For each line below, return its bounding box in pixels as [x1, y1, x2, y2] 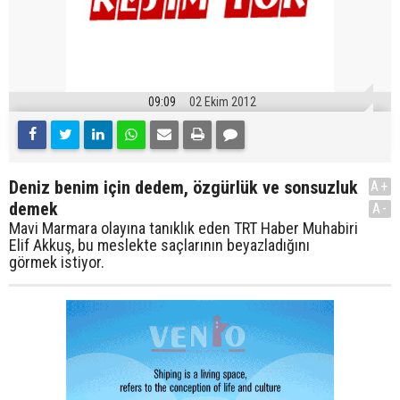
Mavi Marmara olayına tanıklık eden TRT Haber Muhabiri [9, 219, 358, 238]
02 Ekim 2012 [189, 95, 256, 110]
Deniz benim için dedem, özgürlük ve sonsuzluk [9, 177, 358, 199]
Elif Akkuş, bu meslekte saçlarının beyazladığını [9, 236, 310, 255]
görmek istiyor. [9, 253, 104, 272]
